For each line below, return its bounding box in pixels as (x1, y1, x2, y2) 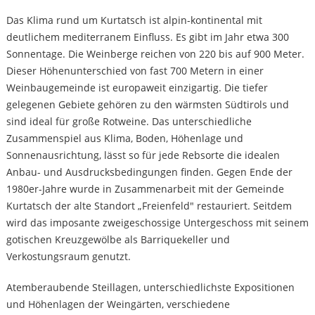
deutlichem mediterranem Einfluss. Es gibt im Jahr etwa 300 (6, 30, 289, 44)
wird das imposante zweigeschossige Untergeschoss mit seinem (6, 215, 309, 229)
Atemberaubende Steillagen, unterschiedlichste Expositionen (6, 280, 295, 294)
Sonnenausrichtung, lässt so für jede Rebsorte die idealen (6, 148, 280, 162)
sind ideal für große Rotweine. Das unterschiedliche (6, 114, 252, 128)
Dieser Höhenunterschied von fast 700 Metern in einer (6, 63, 264, 77)
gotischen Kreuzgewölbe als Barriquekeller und (6, 232, 230, 246)
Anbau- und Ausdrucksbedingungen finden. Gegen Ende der (6, 165, 292, 179)
